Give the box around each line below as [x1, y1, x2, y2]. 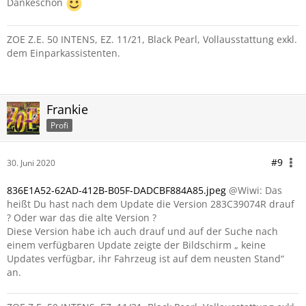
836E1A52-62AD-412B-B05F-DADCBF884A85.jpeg [7, 184, 226, 197]
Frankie [46, 101, 88, 117]
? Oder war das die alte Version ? [7, 211, 156, 224]
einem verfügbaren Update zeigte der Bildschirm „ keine [7, 238, 266, 251]
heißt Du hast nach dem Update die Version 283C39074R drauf [7, 197, 294, 210]
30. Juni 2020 [7, 157, 55, 169]
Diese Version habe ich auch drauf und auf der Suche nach [7, 225, 278, 238]
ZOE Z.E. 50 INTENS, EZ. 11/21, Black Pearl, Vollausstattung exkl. [7, 33, 297, 46]
